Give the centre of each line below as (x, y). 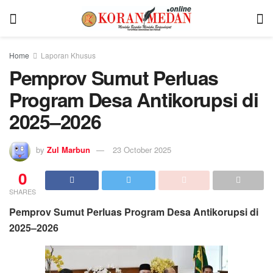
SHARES (23, 191)
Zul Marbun (69, 149)
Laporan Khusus (68, 55)
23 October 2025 (142, 149)
